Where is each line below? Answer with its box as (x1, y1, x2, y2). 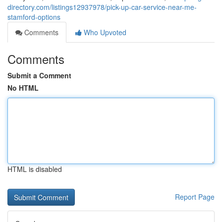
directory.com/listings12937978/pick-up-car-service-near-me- (7, 2, 197, 12)
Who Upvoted (82, 27, 126, 37)
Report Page (175, 192, 215, 202)
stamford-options (7, 12, 60, 22)
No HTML (7, 83, 39, 93)
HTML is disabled (7, 164, 62, 174)
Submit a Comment (7, 70, 71, 80)
